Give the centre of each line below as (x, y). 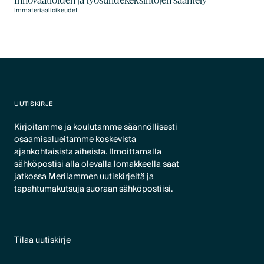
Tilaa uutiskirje (43, 240)
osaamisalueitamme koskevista (75, 140)
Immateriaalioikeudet (46, 10)
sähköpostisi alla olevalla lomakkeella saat (97, 164)
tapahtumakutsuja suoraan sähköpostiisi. (94, 189)
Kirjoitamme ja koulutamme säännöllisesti (96, 127)
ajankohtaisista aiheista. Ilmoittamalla (88, 152)
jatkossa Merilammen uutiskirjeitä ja (84, 177)
